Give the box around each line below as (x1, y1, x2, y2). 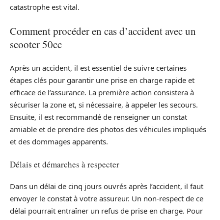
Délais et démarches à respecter (10, 158, 119, 170)
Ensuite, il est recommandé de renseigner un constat (10, 112, 187, 122)
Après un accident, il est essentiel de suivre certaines (10, 63, 187, 73)
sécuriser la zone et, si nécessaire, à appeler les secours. (10, 100, 198, 110)
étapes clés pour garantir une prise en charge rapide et (10, 75, 194, 85)
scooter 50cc (10, 37, 62, 51)
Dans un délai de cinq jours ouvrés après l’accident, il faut (10, 181, 203, 192)
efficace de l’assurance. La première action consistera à (10, 87, 194, 98)
